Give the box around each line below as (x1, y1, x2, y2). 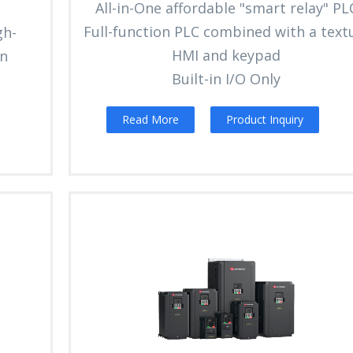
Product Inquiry (225, 112, 303, 128)
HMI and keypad (172, 46, 281, 65)
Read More (121, 112, 179, 128)
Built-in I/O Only (172, 69, 281, 89)
